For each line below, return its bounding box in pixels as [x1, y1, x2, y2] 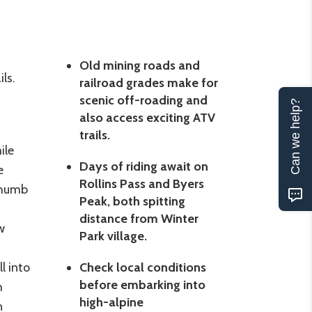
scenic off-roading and [79, 93, 208, 109]
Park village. [79, 228, 147, 244]
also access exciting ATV [79, 110, 215, 126]
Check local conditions [79, 260, 206, 276]
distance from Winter [79, 211, 198, 227]
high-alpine [79, 295, 143, 311]
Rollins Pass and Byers [79, 176, 204, 192]
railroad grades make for [79, 75, 218, 91]
